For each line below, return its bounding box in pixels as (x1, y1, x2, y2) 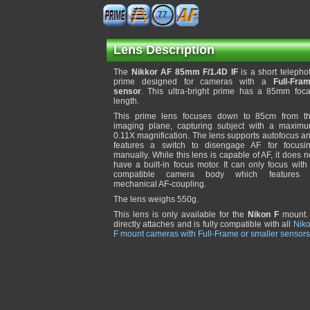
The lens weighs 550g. (113, 194, 199, 204)
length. (113, 96, 139, 106)
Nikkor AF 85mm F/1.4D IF (131, 67, 238, 77)
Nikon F (247, 210, 279, 219)
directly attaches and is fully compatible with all (113, 219, 293, 229)
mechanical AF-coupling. (113, 179, 206, 189)
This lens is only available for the (113, 210, 248, 219)
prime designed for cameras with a (113, 77, 273, 86)
